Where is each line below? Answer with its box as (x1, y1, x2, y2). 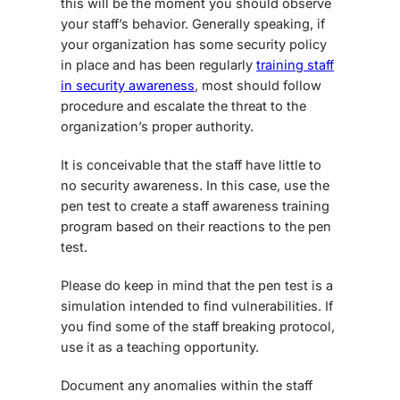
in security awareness (61, 78, 195, 94)
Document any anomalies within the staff (61, 378, 312, 394)
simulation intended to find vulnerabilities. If (61, 298, 333, 314)
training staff (256, 57, 334, 73)
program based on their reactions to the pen (61, 219, 331, 235)
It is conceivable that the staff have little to (61, 157, 321, 173)
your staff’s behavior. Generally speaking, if (61, 16, 325, 32)
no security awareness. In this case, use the (61, 178, 329, 194)
